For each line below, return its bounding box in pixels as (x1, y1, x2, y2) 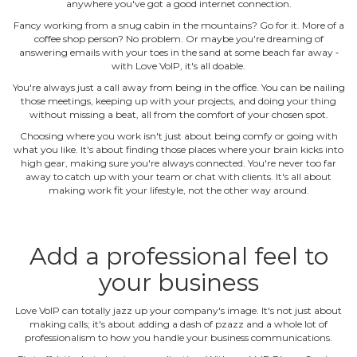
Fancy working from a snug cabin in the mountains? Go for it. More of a (13, 19, 344, 31)
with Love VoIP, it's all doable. (112, 60, 245, 72)
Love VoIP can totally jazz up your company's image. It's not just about (15, 304, 342, 316)
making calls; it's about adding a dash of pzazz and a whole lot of (29, 318, 328, 330)
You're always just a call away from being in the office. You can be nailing (12, 81, 345, 93)
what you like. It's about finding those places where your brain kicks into (14, 143, 343, 155)
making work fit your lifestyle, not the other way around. (48, 184, 309, 196)
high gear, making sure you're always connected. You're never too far (21, 157, 336, 169)
